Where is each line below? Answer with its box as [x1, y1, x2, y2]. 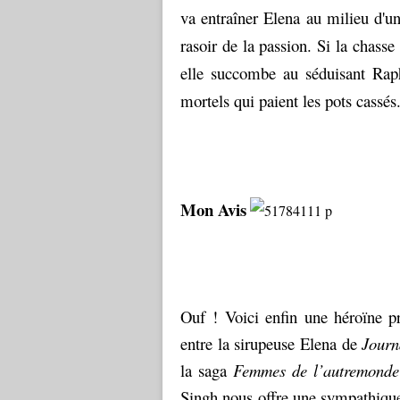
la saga [180, 359, 233, 381]
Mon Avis [180, 197, 246, 221]
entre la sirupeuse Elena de [180, 332, 362, 354]
